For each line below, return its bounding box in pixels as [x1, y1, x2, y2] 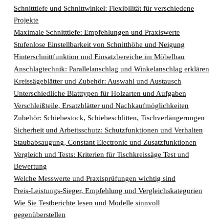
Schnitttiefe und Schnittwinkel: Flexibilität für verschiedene [14, 3, 194, 12]
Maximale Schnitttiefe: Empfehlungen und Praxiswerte [14, 27, 180, 36]
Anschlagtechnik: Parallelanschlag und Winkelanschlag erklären [14, 64, 209, 73]
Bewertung [14, 161, 47, 170]
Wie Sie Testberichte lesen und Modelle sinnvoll [14, 198, 160, 207]
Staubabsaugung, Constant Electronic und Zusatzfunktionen [14, 137, 197, 146]
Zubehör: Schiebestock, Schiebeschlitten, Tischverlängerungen [14, 113, 205, 122]
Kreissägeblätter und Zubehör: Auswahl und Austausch [14, 76, 181, 85]
